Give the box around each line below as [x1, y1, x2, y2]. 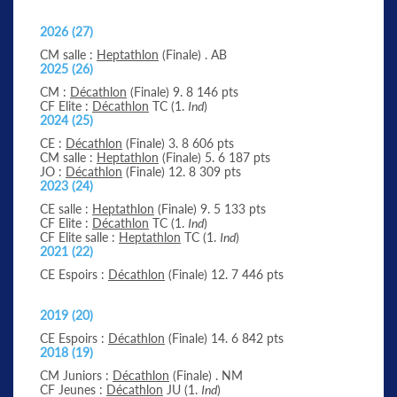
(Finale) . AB [159, 46, 227, 62]
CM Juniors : [40, 367, 113, 383]
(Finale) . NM [169, 367, 243, 383]
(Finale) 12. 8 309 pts [122, 163, 241, 179]
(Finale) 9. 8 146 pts [127, 83, 238, 99]
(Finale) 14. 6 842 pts [165, 330, 284, 346]
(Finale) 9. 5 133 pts [154, 200, 266, 216]
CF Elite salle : [40, 229, 119, 245]
